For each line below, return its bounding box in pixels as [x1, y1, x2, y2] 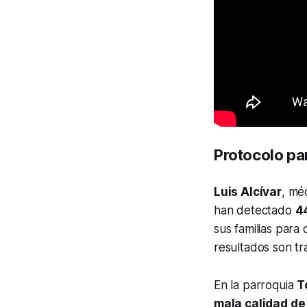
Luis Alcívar [214, 185, 282, 199]
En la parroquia [214, 278, 297, 293]
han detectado [214, 204, 295, 218]
